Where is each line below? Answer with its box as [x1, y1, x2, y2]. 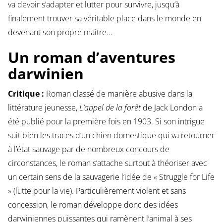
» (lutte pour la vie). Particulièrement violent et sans [7, 185, 186, 197]
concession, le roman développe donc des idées [7, 199, 178, 211]
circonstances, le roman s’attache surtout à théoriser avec [7, 158, 207, 169]
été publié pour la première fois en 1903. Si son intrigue [7, 116, 205, 127]
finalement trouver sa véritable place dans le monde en [7, 13, 201, 24]
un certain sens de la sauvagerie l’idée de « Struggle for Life [7, 171, 215, 183]
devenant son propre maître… [7, 27, 112, 38]
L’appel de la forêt [79, 102, 141, 113]
